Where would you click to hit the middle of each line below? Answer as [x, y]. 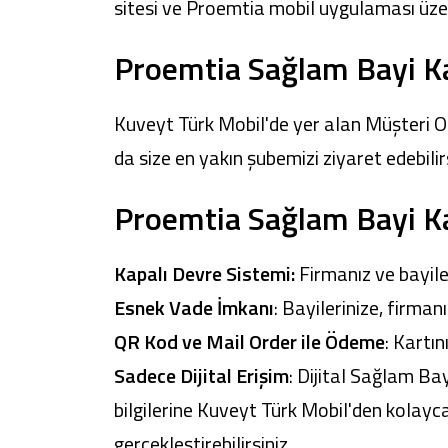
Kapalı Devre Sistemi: [204, 273]
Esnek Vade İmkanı [194, 307]
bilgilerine [155, 409]
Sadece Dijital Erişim [201, 375]
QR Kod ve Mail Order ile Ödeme [249, 341]
